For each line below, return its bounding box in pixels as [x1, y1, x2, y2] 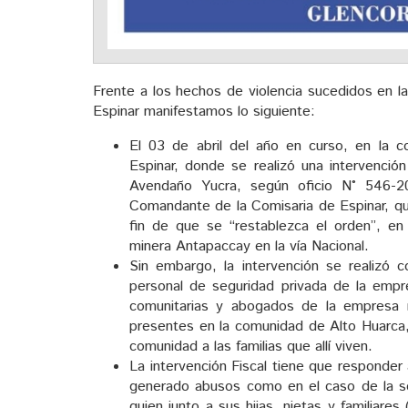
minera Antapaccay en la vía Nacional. [129, 235, 369, 257]
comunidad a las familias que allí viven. [129, 335, 372, 357]
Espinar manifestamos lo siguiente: [93, 100, 315, 122]
